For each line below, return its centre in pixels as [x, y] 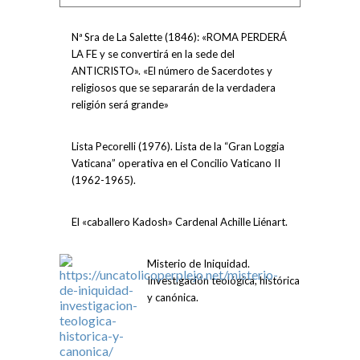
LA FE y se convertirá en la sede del [153, 54]
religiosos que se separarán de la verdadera [174, 88]
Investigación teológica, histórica [223, 281]
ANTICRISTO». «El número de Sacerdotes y [172, 71]
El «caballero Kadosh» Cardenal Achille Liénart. [180, 222]
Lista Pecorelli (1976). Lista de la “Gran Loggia [178, 147]
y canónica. [173, 298]
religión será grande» [120, 105]
